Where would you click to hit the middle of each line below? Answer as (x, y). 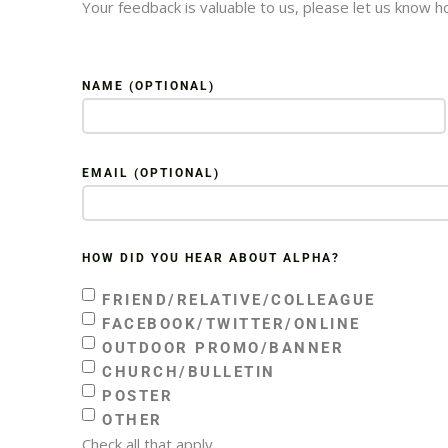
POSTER (137, 395)
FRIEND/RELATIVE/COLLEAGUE (239, 299)
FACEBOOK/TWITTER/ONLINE (231, 323)
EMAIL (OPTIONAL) (151, 172)
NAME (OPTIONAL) (148, 85)
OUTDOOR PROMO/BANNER (223, 347)
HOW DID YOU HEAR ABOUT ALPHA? (211, 257)
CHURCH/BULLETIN (189, 371)
